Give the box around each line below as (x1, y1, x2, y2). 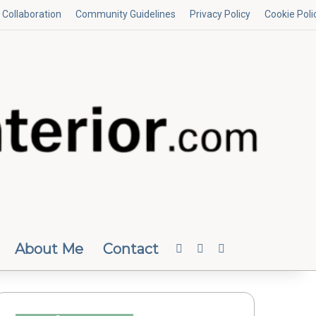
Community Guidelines (75, 8, 176, 20)
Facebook (182, 242, 231, 255)
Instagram (203, 242, 253, 255)
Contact (102, 241, 159, 257)
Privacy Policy (190, 8, 250, 20)
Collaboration (2, 8, 61, 20)
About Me (14, 241, 83, 257)
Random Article (224, 242, 300, 255)
